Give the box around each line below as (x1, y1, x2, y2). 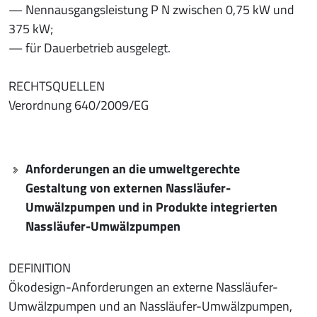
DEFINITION (8, 258, 71, 277)
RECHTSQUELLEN (8, 76, 105, 96)
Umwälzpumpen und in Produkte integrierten (25, 197, 277, 217)
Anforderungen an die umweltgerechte (25, 158, 240, 178)
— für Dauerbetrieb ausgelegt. (8, 38, 171, 57)
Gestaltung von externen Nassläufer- (25, 178, 231, 197)
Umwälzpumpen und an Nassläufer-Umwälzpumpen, (8, 296, 292, 316)
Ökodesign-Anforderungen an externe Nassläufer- (8, 277, 278, 296)
